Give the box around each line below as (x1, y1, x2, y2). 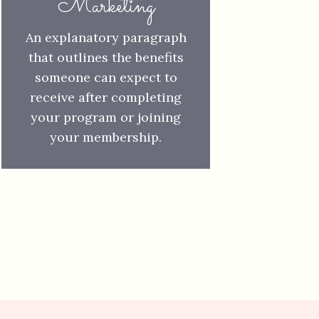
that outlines (28, 49, 112, 66)
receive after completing (30, 89, 182, 105)
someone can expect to (34, 69, 177, 85)
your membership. (50, 129, 162, 145)
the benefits (111, 49, 184, 66)
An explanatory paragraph (25, 29, 187, 46)
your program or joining (31, 109, 181, 125)
